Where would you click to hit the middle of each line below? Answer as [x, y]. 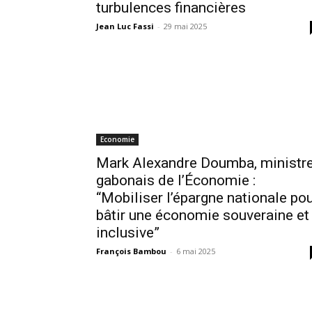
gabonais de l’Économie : [176, 180]
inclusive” [128, 232]
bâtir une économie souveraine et [203, 215]
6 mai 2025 [196, 251]
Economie [117, 139]
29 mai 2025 [185, 26]
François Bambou [131, 251]
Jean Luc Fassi [125, 26]
